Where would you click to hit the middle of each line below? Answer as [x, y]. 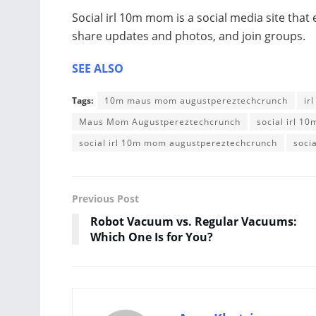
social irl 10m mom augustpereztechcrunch [178, 142]
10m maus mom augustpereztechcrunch [196, 100]
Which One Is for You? [152, 237]
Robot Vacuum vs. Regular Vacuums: [194, 221]
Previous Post [105, 198]
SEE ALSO [98, 68]
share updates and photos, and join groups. [189, 36]
